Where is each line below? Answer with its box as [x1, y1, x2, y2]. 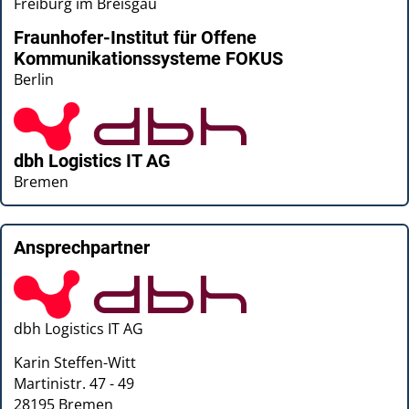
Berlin [14, 68, 55, 89]
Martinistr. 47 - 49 [14, 372, 135, 393]
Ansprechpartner [14, 236, 151, 258]
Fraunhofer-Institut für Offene [14, 26, 257, 48]
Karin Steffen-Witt [14, 351, 137, 372]
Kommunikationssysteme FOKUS [14, 47, 284, 69]
